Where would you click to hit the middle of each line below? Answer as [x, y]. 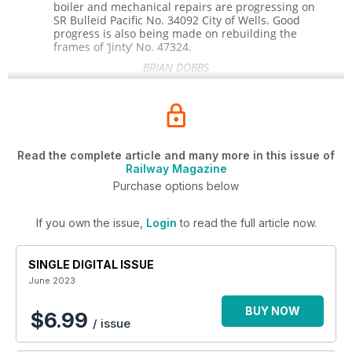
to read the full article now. [246, 223]
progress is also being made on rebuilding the [176, 33]
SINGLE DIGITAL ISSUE [91, 264]
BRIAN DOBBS [176, 67]
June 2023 [52, 280]
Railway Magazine [176, 169]
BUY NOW [273, 311]
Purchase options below [176, 186]
